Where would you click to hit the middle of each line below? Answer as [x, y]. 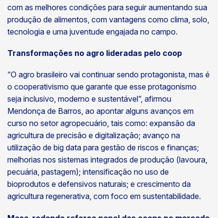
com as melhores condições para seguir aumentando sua [107, 7]
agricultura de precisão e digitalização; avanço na [94, 136]
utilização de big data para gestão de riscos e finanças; [103, 148]
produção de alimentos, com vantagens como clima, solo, [108, 19]
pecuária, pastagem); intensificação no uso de [88, 172]
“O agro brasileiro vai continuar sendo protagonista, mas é [109, 75]
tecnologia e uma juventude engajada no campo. [93, 31]
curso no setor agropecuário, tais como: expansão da [101, 123]
